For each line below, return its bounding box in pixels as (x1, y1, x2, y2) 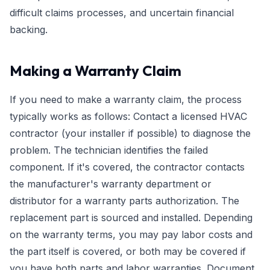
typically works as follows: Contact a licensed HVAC (10, 110, 247, 122)
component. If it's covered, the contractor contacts (10, 161, 245, 173)
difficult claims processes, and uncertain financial (10, 7, 234, 19)
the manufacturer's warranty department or (10, 178, 212, 190)
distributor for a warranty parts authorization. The (10, 195, 239, 207)
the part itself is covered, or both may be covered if (10, 245, 246, 257)
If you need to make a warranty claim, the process (10, 93, 242, 105)
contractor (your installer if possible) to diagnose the (10, 127, 251, 139)
